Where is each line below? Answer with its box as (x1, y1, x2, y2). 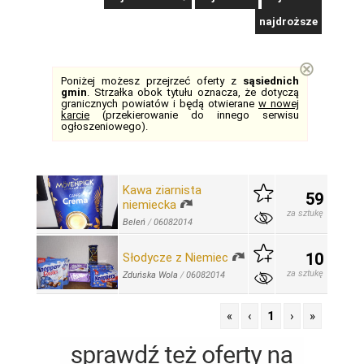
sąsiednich (243, 75, 299, 87)
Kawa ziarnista (123, 183, 201, 197)
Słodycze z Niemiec (123, 250, 228, 265)
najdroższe (259, 15, 318, 28)
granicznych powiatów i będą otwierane (61, 97, 258, 110)
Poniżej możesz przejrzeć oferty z (61, 75, 243, 87)
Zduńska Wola (123, 270, 178, 281)
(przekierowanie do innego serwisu (89, 109, 299, 121)
